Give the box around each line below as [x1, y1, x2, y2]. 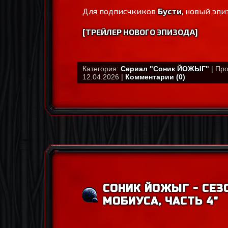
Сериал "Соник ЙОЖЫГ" [121, 65, 209, 73]
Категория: [82, 65, 121, 73]
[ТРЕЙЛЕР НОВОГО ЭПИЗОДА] [82, 27, 198, 37]
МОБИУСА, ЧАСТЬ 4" [103, 195, 218, 208]
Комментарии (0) [125, 73, 185, 81]
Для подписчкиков [82, 6, 158, 16]
